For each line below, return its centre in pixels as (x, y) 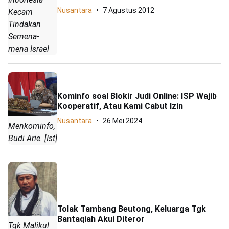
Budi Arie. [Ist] (33, 138)
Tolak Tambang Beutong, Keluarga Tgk (132, 209)
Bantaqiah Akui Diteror (101, 219)
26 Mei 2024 (122, 120)
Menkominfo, (32, 126)
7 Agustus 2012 (129, 10)
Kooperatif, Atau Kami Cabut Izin (120, 106)
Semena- (24, 36)
